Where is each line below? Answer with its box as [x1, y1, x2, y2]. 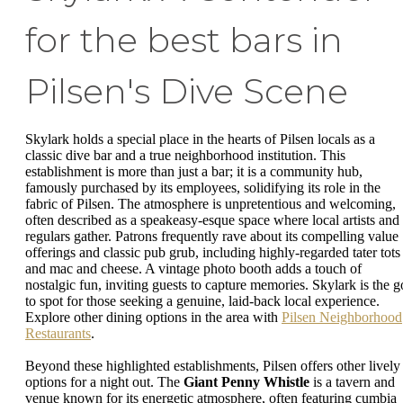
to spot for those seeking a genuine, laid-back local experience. [25, 293, 380, 309]
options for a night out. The [25, 373, 184, 390]
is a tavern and [309, 373, 395, 390]
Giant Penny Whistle [184, 373, 309, 390]
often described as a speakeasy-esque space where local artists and [25, 212, 399, 228]
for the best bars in [25, 19, 343, 62]
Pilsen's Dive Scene [25, 70, 348, 113]
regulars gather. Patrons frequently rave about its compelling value [25, 228, 399, 245]
